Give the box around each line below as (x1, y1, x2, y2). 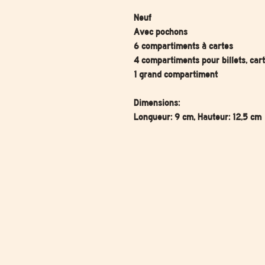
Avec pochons (134, 27, 190, 37)
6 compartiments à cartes (134, 41, 233, 51)
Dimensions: (134, 98, 180, 108)
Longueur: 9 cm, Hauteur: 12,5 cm (134, 112, 261, 122)
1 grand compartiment (134, 69, 220, 80)
